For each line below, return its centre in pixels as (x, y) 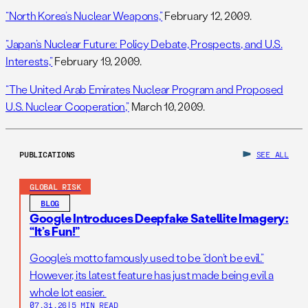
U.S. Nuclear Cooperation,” (67, 107)
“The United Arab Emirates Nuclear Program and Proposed (145, 89)
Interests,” (29, 61)
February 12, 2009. (207, 16)
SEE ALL (272, 154)
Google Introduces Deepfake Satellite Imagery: (159, 218)
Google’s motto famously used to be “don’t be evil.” (147, 258)
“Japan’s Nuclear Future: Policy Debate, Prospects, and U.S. (144, 44)
